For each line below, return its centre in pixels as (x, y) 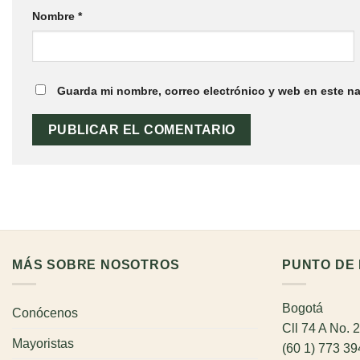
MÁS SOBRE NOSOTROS (96, 264)
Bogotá (303, 309)
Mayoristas (43, 344)
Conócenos (45, 313)
